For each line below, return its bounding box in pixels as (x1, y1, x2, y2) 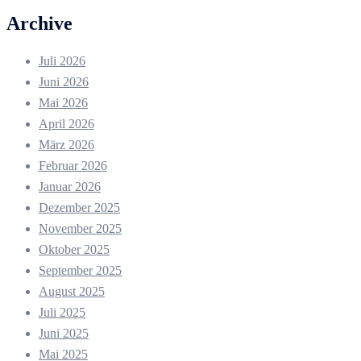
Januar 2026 (39, 180, 101, 194)
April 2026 (39, 117, 94, 131)
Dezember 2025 (39, 201, 120, 215)
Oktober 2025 (39, 243, 110, 257)
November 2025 (39, 222, 122, 236)
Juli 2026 (39, 54, 85, 68)
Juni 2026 (39, 75, 89, 89)
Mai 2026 (39, 96, 88, 110)
